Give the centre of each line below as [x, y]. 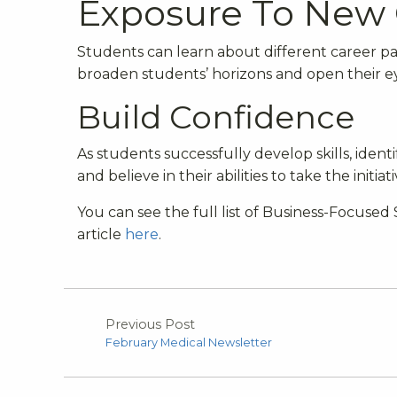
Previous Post [150, 324]
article [101, 234]
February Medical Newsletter [189, 342]
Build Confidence [216, 117]
